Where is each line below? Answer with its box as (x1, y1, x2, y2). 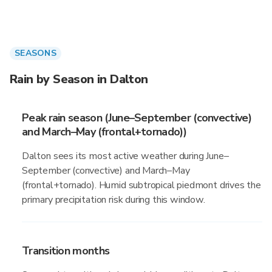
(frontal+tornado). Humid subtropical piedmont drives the (22, 178, 261, 192)
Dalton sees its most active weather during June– (22, 149, 229, 163)
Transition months (22, 243, 110, 258)
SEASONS (15, 47, 56, 59)
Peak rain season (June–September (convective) (22, 110, 251, 125)
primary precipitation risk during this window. (22, 193, 205, 206)
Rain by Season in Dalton (10, 71, 148, 87)
